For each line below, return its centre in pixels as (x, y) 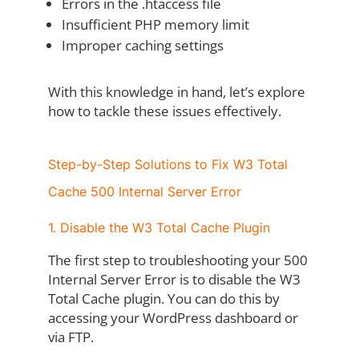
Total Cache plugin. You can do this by (163, 299)
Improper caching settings (142, 46)
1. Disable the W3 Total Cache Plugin (159, 228)
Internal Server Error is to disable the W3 (174, 280)
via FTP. (71, 337)
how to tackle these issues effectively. (164, 111)
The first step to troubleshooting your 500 (177, 260)
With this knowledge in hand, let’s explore (176, 92)
